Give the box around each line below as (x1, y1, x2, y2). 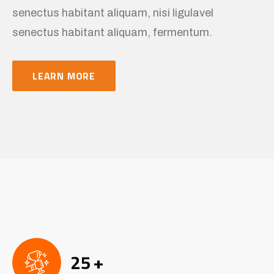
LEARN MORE (32, 68, 95, 83)
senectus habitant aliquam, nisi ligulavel (12, 6, 213, 19)
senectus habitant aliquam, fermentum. (12, 26, 212, 39)
